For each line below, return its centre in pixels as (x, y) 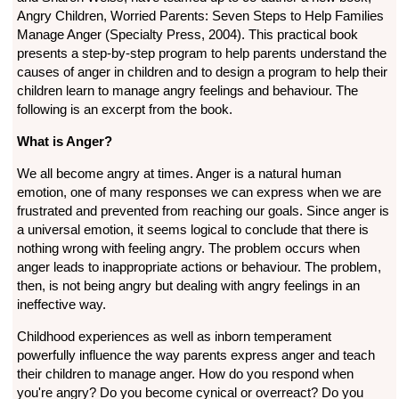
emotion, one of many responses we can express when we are (199, 192)
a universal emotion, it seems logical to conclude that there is (192, 230)
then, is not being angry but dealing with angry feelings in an (188, 286)
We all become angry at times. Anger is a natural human (179, 174)
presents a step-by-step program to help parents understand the (201, 53)
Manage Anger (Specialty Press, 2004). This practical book (187, 35)
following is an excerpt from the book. (124, 110)
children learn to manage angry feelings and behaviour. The (187, 91)
